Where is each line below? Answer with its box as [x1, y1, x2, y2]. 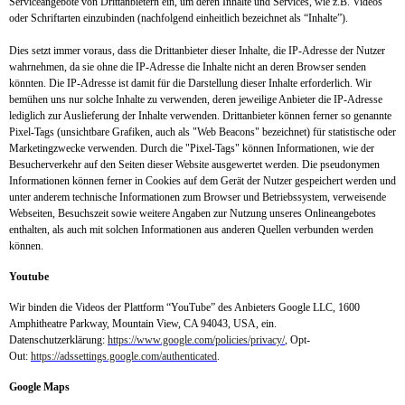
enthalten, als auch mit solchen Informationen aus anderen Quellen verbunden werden [9, 223, 373, 236]
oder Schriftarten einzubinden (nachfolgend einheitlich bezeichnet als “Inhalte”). [9, 12, 351, 24]
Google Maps [9, 381, 70, 393]
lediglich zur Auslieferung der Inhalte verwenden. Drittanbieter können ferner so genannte [9, 109, 391, 122]
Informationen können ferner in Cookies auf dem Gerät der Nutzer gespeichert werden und [9, 174, 396, 187]
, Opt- [285, 334, 310, 346]
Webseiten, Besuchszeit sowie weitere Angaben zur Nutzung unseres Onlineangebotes [9, 207, 376, 220]
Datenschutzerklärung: [9, 334, 108, 346]
